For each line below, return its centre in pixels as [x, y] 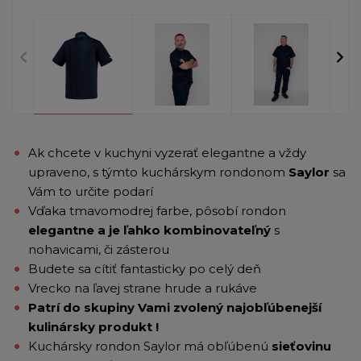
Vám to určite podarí [91, 191]
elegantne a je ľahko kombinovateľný [149, 230]
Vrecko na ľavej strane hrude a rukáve [144, 288]
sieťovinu [301, 346]
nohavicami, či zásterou [100, 249]
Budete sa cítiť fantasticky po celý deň [145, 268]
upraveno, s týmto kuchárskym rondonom [158, 172]
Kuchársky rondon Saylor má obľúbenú [150, 346]
